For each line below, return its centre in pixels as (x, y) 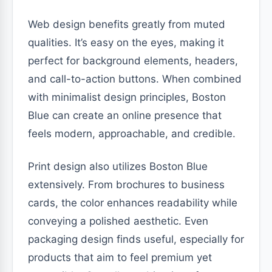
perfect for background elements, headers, (133, 60)
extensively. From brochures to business (126, 184)
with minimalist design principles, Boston (127, 97)
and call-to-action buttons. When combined (135, 79)
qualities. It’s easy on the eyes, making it (126, 42)
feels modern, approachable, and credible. (132, 133)
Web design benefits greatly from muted (127, 24)
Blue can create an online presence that (125, 115)
